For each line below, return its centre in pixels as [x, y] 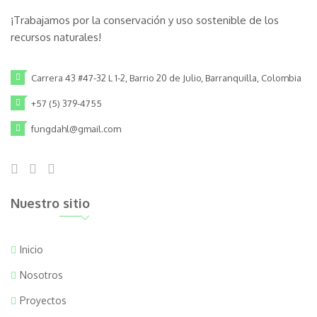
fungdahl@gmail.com [76, 129]
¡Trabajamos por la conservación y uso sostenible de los [145, 20]
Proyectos [43, 300]
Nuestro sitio [50, 203]
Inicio [31, 249]
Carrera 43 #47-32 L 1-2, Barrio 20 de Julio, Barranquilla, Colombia [166, 78]
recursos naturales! [56, 37]
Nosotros [41, 275]
